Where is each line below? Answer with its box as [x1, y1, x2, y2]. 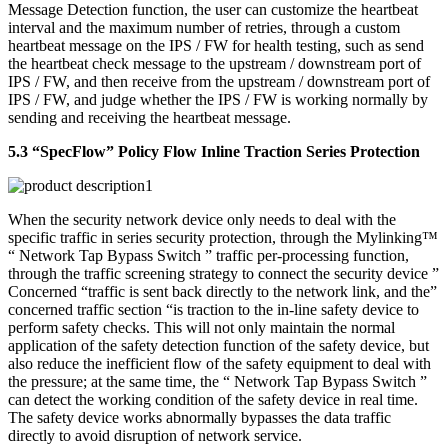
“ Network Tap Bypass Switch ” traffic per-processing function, [8, 246, 409, 264]
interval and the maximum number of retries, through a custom [8, 18, 400, 36]
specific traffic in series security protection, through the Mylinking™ [8, 228, 438, 246]
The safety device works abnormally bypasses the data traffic [8, 408, 391, 426]
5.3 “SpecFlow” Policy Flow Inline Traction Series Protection [8, 142, 420, 160]
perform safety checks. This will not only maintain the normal [8, 318, 395, 336]
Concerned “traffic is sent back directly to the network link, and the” [8, 282, 437, 300]
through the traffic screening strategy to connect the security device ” [8, 264, 439, 282]
